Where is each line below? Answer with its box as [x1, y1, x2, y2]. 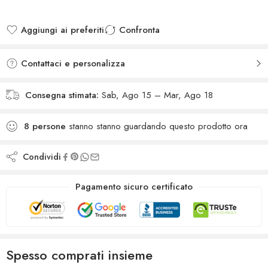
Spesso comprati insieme [6, 245, 153, 265]
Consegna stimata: [25, 89, 99, 102]
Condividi [18, 150, 61, 163]
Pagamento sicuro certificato [75, 180, 193, 194]
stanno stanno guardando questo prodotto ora [66, 120, 248, 133]
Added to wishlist [21, 38, 92, 51]
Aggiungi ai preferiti [21, 23, 104, 37]
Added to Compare [119, 38, 200, 51]
